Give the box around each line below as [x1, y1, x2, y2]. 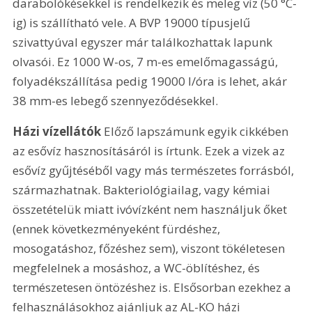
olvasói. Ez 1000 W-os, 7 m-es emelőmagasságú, [13, 54, 281, 70]
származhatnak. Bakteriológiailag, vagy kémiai [13, 181, 274, 198]
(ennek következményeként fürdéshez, [13, 220, 224, 237]
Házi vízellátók [13, 123, 102, 139]
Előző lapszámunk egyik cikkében [101, 123, 292, 139]
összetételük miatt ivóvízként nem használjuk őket [13, 201, 290, 217]
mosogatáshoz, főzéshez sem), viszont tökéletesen [13, 240, 288, 256]
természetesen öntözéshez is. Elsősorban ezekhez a [13, 279, 295, 295]
